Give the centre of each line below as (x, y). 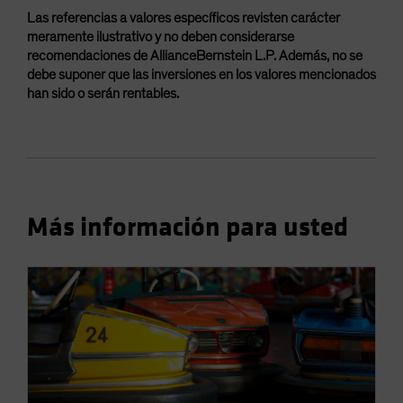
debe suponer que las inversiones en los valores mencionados (201, 75)
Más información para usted (188, 228)
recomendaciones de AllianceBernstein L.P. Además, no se (195, 56)
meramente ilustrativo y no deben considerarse (161, 37)
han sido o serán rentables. (103, 94)
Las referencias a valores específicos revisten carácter (184, 18)
